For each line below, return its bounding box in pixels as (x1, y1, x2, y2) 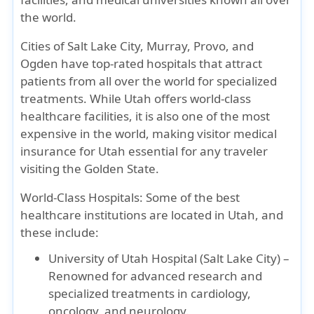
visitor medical (197, 125, 278, 142)
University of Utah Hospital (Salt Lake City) (48, 250, 281, 266)
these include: (20, 224, 100, 240)
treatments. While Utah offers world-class (20, 90, 252, 107)
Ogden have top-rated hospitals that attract (20, 55, 263, 71)
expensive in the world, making (20, 125, 198, 142)
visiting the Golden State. (20, 161, 160, 177)
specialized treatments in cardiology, (48, 285, 252, 301)
